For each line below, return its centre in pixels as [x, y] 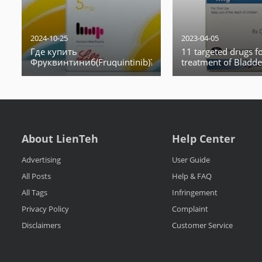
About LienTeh [60, 139]
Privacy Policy [45, 209]
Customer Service [202, 225]
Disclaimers [41, 225]
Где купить [54, 51]
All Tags [35, 192]
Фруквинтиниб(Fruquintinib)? [92, 62]
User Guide [191, 160]
